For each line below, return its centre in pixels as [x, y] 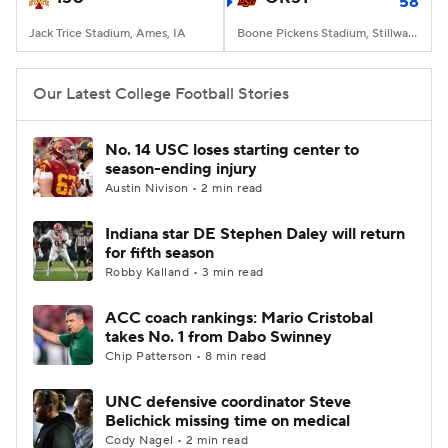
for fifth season [159, 253]
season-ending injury [181, 169]
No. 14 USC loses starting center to [232, 150]
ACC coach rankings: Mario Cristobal [239, 318]
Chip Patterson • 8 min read [186, 356]
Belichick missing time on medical [227, 421]
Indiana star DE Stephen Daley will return [255, 234]
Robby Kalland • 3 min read [184, 272]
